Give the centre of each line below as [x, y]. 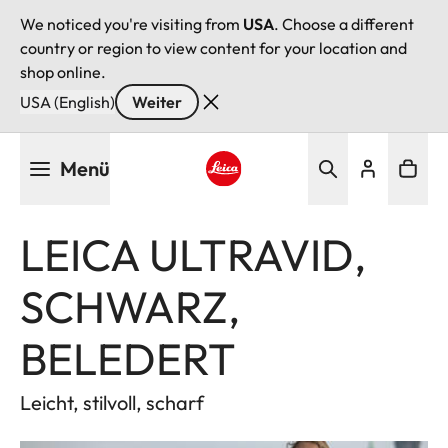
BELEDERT [128, 358]
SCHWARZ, [130, 306]
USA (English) [67, 102]
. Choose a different [344, 24]
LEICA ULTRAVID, [193, 254]
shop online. [63, 72]
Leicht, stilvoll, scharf [112, 402]
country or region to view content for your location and [213, 48]
